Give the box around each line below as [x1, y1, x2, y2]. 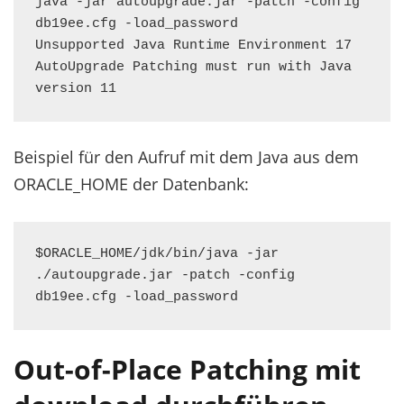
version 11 [35, 81, 116, 96]
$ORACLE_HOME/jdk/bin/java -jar [35, 246, 279, 262]
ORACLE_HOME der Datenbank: [14, 173, 249, 195]
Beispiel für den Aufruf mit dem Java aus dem [14, 146, 359, 168]
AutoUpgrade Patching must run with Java [35, 60, 352, 75]
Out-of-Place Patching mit [14, 351, 361, 388]
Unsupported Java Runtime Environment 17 [35, 38, 352, 53]
